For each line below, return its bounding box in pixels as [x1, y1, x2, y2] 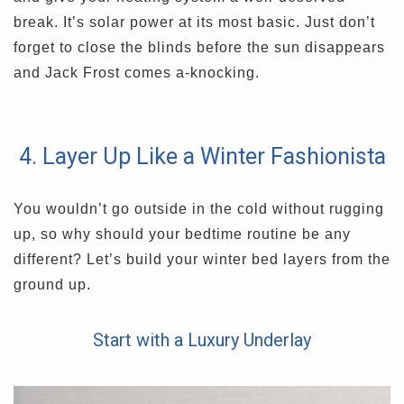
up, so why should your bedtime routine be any [14, 225, 351, 242]
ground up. [14, 276, 91, 292]
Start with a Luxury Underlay [93, 328, 311, 351]
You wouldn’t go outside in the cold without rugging [14, 200, 384, 216]
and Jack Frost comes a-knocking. [14, 64, 260, 80]
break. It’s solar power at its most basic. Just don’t [14, 14, 375, 30]
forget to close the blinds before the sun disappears [14, 39, 385, 55]
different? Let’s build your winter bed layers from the [14, 251, 390, 267]
